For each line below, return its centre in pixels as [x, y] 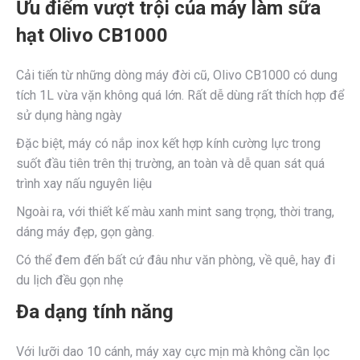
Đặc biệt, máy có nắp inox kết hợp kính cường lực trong [168, 143]
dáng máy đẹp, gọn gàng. [85, 232]
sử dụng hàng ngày [69, 115]
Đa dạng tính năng [95, 312]
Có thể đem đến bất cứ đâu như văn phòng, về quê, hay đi [176, 260]
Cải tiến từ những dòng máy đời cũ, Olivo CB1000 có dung [177, 75]
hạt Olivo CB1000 [92, 35]
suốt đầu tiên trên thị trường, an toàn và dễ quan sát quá [170, 164]
